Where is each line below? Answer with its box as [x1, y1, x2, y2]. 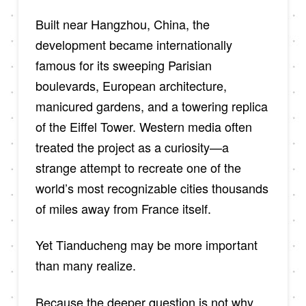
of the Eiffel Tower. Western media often [35, 117, 252, 135]
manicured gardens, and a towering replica [35, 96, 268, 115]
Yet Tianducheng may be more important [35, 236, 258, 254]
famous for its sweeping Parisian [35, 55, 212, 74]
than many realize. [35, 256, 136, 275]
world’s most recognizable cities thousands [35, 178, 268, 197]
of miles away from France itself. [35, 199, 211, 217]
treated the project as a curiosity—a [35, 137, 229, 156]
